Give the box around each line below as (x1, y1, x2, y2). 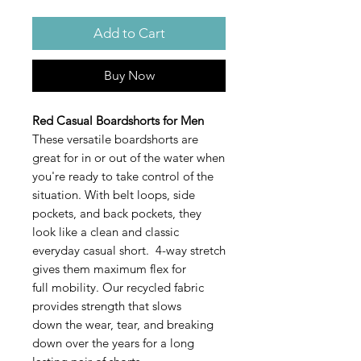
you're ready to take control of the (32, 168, 214, 185)
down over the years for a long (32, 335, 194, 351)
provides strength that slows (32, 298, 181, 314)
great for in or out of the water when (32, 150, 225, 166)
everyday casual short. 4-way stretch (32, 243, 226, 259)
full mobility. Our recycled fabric (32, 280, 204, 296)
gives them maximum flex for (32, 261, 186, 277)
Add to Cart (93, 25, 165, 42)
